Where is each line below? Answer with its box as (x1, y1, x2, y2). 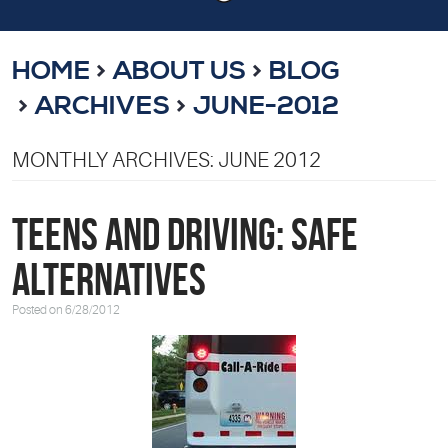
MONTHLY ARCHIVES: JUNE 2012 (12, 147, 321, 172)
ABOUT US (112, 54, 246, 87)
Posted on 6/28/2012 (12, 303, 120, 318)
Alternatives (12, 255, 206, 305)
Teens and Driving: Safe (12, 210, 358, 260)
